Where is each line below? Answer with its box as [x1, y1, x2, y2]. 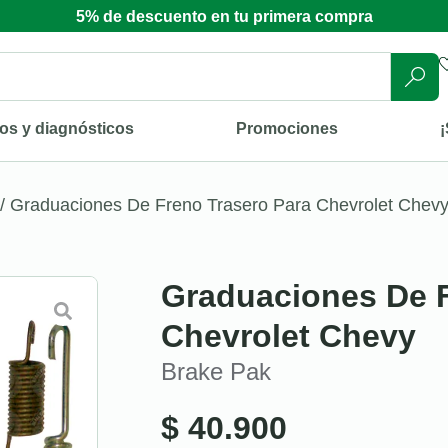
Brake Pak [161, 357, 271, 385]
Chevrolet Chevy [161, 317, 416, 354]
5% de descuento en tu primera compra [75, 8, 373, 25]
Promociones [236, 119, 339, 137]
